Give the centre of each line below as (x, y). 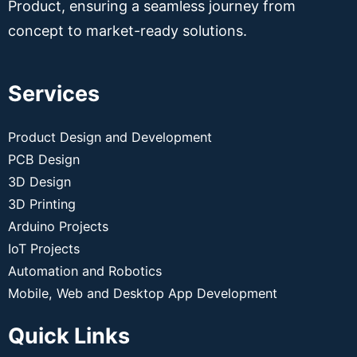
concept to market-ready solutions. (127, 31)
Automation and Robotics (85, 271)
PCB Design (44, 160)
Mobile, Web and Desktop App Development (143, 294)
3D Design (39, 182)
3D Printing (42, 204)
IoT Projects (44, 249)
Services (54, 94)
